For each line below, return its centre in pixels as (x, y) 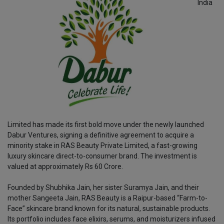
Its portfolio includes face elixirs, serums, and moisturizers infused (111, 219)
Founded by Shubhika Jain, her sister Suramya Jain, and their (103, 187)
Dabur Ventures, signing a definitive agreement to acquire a (101, 135)
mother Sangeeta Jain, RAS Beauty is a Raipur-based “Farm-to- (107, 198)
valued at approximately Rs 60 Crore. (65, 166)
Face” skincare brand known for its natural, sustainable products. (109, 208)
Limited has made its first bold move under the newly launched (106, 124)
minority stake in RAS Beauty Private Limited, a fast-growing (102, 145)
